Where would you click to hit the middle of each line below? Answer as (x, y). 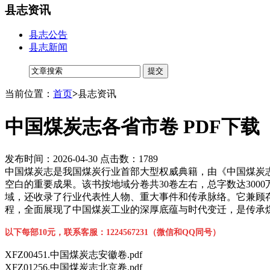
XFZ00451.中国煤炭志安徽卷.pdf (74, 255)
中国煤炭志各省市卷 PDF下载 (132, 126)
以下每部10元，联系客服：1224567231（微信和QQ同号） (113, 233)
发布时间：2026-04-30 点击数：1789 (81, 159)
